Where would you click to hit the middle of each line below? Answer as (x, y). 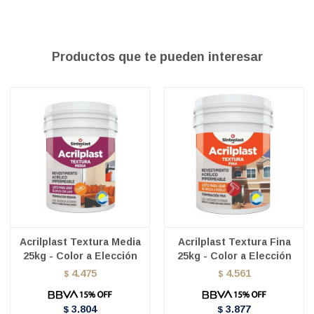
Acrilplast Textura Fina (234, 241)
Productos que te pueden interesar (157, 56)
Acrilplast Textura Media (80, 241)
